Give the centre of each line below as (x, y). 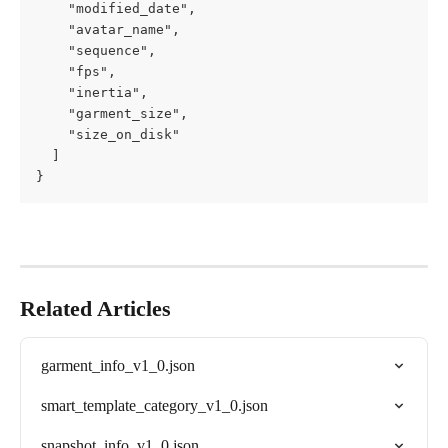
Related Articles (95, 308)
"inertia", (92, 93)
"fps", (76, 72)
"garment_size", (112, 114)
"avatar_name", (108, 30)
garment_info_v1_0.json (118, 365)
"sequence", (96, 51)
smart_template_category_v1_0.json (154, 405)
